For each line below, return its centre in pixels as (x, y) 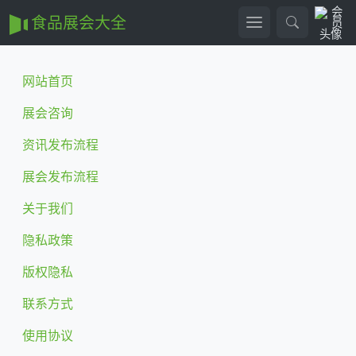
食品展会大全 (77, 22)
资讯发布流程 (60, 143)
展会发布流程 (60, 175)
